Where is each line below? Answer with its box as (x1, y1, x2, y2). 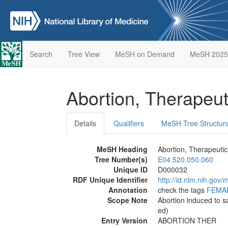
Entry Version (101, 215, 148, 225)
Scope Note (107, 195, 148, 205)
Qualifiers (113, 118, 144, 128)
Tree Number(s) (95, 154, 148, 164)
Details (74, 118, 96, 128)
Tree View (67, 49, 100, 59)
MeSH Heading (97, 144, 148, 154)
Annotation (108, 185, 148, 195)
